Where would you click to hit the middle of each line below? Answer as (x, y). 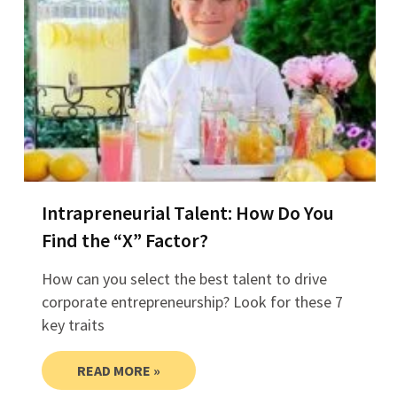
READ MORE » (118, 371)
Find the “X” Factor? (125, 241)
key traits (73, 325)
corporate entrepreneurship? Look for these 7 (192, 302)
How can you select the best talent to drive (184, 279)
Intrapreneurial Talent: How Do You (187, 213)
